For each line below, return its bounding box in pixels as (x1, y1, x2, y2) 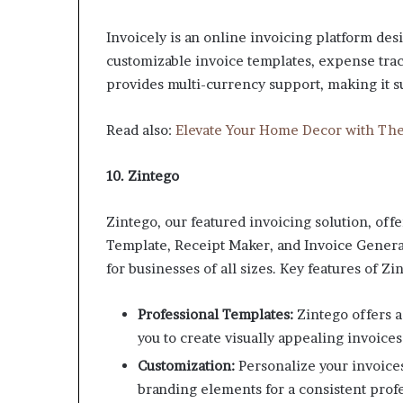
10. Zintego (106, 167, 179, 185)
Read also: (106, 121, 175, 139)
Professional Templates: (138, 306, 293, 324)
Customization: (138, 357, 235, 375)
